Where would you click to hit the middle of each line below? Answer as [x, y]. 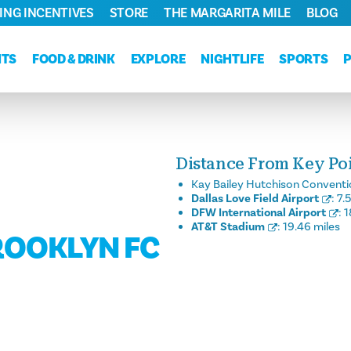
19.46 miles [311, 227]
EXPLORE [158, 59]
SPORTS [304, 59]
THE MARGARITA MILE [227, 13]
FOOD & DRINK [73, 59]
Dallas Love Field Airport [255, 199]
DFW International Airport [259, 213]
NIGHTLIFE [232, 59]
